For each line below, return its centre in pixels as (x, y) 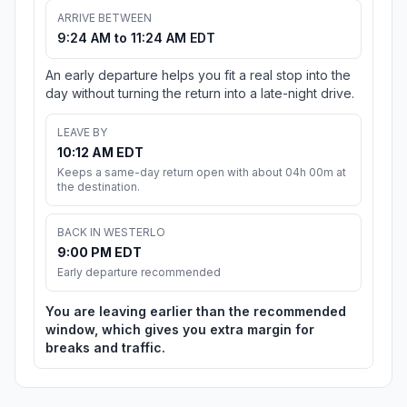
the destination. (99, 187)
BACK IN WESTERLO (111, 233)
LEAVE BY (82, 133)
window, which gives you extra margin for (180, 330)
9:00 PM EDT (99, 253)
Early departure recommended (139, 273)
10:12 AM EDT (100, 153)
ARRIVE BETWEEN (104, 18)
